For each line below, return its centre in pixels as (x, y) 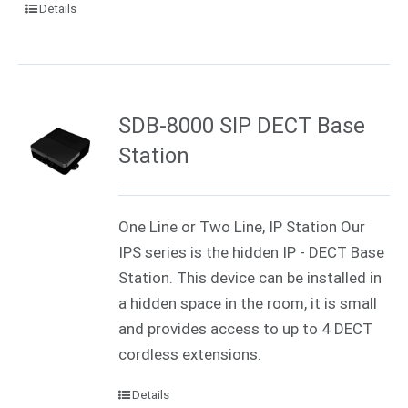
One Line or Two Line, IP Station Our (242, 226)
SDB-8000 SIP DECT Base (242, 125)
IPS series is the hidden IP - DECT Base (252, 252)
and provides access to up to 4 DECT (246, 328)
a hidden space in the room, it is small (248, 303)
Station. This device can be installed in (250, 277)
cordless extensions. (194, 354)
